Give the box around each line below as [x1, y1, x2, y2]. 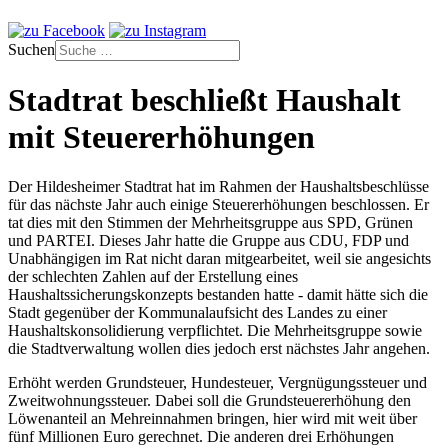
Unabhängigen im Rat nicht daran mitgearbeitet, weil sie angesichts [8, 249, 431, 267]
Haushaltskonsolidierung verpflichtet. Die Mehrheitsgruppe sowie [8, 321, 422, 339]
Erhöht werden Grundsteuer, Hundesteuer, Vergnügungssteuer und [8, 373, 427, 391]
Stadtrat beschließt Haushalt [8, 82, 401, 119]
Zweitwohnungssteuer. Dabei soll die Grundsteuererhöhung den [8, 391, 411, 409]
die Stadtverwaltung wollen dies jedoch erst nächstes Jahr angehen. [8, 339, 430, 357]
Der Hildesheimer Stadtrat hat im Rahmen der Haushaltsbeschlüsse [8, 177, 429, 195]
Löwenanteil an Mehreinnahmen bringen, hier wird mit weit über [8, 409, 417, 427]
